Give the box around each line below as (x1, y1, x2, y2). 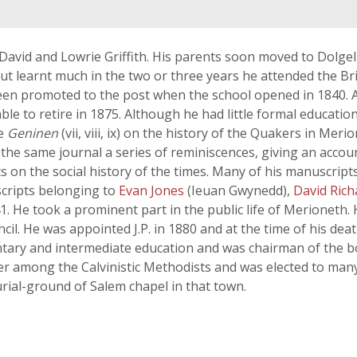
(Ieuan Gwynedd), (187, 182, 293, 199)
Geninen (7, 124, 58, 142)
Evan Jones (119, 182, 187, 199)
